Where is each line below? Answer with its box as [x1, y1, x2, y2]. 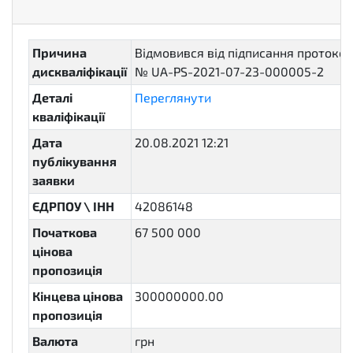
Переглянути [135, 90, 211, 105]
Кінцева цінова [32, 288, 123, 303]
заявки [32, 173, 75, 188]
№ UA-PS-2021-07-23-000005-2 [135, 64, 324, 79]
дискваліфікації [32, 64, 128, 79]
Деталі [32, 90, 72, 105]
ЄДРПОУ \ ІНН [32, 199, 114, 214]
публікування [32, 154, 117, 169]
